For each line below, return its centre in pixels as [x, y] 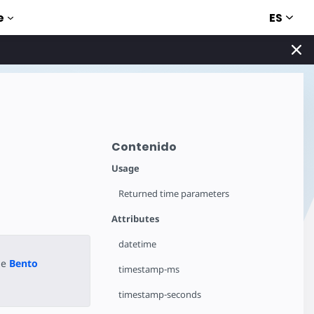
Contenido [144, 147]
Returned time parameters [174, 193]
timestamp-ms [149, 269]
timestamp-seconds [160, 294]
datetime [138, 244]
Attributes [136, 219]
